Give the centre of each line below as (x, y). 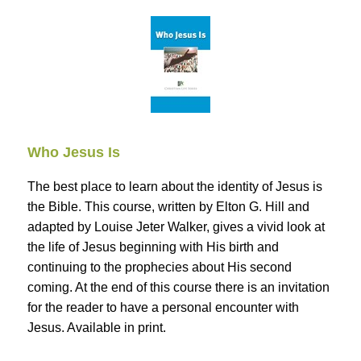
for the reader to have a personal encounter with (163, 308)
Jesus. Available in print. (97, 328)
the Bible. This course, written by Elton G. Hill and (168, 207)
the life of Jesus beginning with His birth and (153, 247)
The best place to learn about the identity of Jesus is (175, 187)
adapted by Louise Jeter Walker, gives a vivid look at (176, 227)
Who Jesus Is (74, 153)
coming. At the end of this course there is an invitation (178, 288)
